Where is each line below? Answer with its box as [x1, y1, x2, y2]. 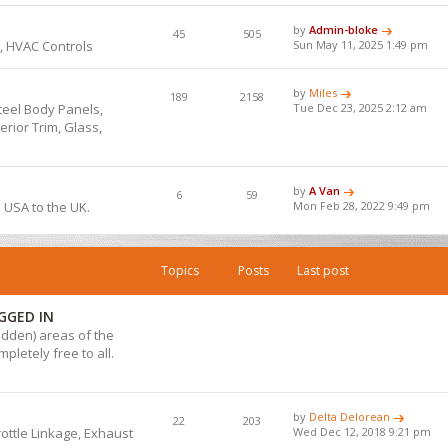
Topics [160, 261, 199, 279]
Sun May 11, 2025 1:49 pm [293, 36, 429, 52]
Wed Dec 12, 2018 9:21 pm [293, 423, 432, 439]
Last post [296, 261, 349, 279]
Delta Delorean [309, 408, 391, 424]
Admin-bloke [309, 21, 379, 37]
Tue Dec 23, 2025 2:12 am [293, 99, 428, 115]
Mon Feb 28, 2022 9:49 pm [293, 197, 431, 213]
